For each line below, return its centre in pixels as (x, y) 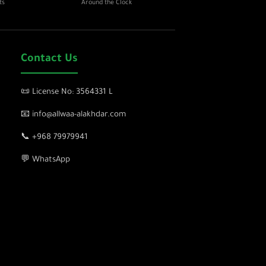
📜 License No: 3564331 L (67, 92)
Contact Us (49, 59)
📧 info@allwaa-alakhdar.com (73, 115)
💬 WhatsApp (45, 160)
